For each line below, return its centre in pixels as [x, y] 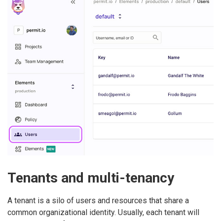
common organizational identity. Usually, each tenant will [103, 212]
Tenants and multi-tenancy [91, 178]
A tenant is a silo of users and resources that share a [98, 200]
